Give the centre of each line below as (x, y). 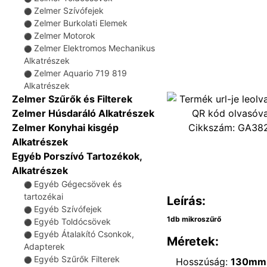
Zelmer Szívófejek (69, 10)
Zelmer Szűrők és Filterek (72, 99)
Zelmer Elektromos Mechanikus (94, 48)
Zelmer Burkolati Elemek (81, 23)
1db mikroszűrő (194, 219)
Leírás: (186, 201)
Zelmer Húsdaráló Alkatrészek (83, 113)
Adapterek (44, 246)
